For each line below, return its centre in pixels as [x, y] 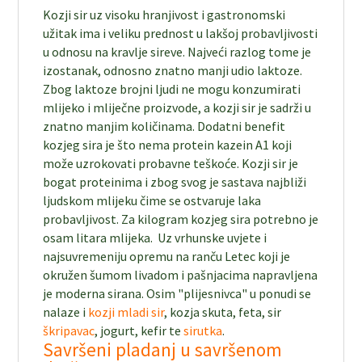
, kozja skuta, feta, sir [223, 311]
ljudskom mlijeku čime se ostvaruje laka [152, 200]
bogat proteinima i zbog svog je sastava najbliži [175, 181]
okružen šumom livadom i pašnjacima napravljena [181, 274]
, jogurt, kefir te [139, 330]
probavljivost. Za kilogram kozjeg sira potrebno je [181, 219]
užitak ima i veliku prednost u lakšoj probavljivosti [181, 33]
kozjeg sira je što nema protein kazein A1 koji [168, 144]
